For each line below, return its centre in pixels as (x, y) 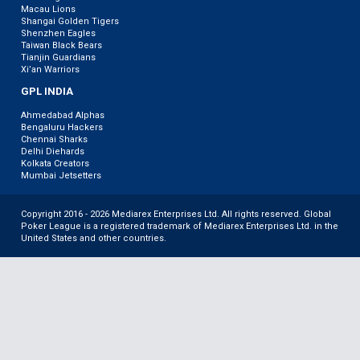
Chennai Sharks (54, 139)
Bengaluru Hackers (62, 127)
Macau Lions (48, 9)
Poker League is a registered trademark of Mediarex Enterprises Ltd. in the (180, 226)
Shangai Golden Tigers (70, 21)
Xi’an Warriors (50, 69)
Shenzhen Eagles (58, 33)
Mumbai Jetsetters (61, 175)
